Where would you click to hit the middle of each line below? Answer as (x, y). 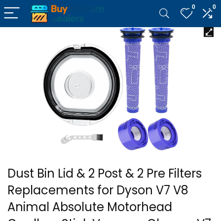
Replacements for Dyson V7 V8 (98, 190)
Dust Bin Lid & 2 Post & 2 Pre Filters (105, 173)
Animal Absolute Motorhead (90, 207)
